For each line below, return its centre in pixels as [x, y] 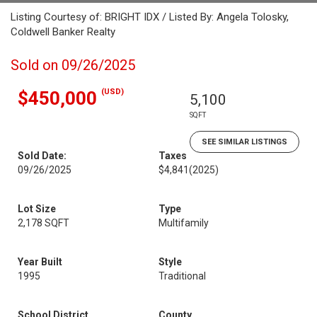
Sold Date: [42, 156]
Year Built [40, 262]
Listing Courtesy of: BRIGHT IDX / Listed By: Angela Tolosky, [150, 17]
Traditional [182, 276]
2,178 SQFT [44, 223]
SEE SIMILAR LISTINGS [244, 142]
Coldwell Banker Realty [63, 32]
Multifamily [184, 223]
